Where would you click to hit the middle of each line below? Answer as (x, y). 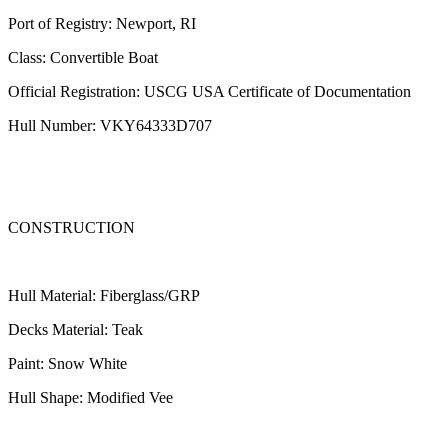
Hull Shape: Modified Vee (90, 397)
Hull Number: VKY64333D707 (110, 125)
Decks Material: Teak (75, 329)
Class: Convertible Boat (83, 57)
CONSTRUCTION (71, 227)
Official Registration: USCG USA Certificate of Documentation (209, 91)
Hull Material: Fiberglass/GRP (104, 295)
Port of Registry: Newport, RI (102, 23)
